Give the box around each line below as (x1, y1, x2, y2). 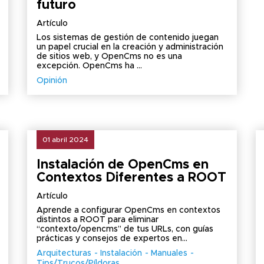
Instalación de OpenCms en (36, 159, 209, 171)
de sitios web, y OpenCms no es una (36, 52, 182, 61)
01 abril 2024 (42, 136, 88, 143)
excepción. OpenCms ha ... (36, 62, 142, 70)
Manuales (150, 249, 187, 258)
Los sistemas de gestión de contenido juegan (36, 34, 219, 42)
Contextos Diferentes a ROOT (36, 171, 226, 184)
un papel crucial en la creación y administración (36, 43, 223, 51)
